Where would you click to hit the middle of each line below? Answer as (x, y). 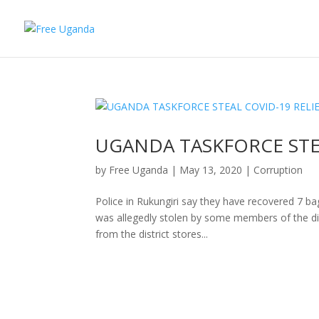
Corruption (278, 170)
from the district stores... (152, 234)
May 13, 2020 (211, 170)
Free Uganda (139, 170)
